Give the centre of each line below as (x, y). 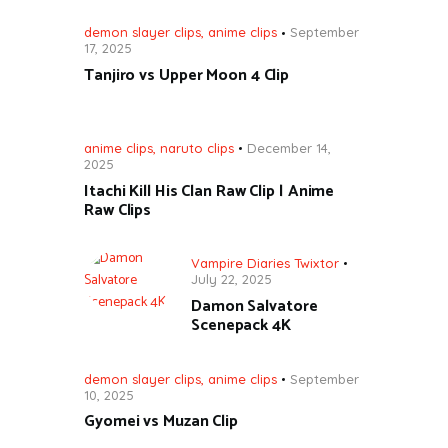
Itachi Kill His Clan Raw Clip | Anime (209, 191)
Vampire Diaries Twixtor (265, 263)
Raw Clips (118, 210)
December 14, (289, 147)
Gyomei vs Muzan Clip (161, 422)
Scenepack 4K (241, 325)
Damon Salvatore (254, 306)
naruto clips (197, 147)
